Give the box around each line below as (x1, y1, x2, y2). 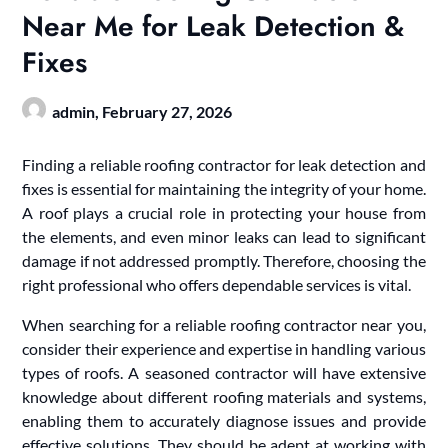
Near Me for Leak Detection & (22, 5, 405, 47)
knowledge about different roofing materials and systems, (22, 386, 426, 406)
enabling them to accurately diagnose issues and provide (22, 410, 426, 430)
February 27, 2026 (102, 101, 233, 121)
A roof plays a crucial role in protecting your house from (22, 202, 426, 222)
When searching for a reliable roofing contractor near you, (22, 314, 426, 334)
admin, (52, 101, 103, 121)
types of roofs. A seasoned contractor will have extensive (22, 362, 426, 382)
